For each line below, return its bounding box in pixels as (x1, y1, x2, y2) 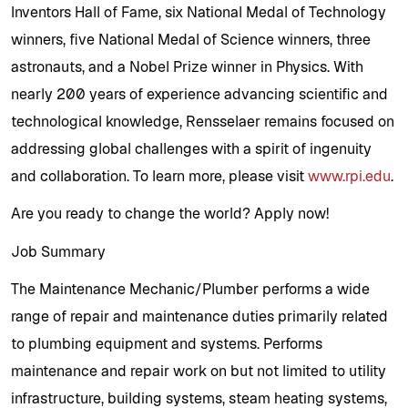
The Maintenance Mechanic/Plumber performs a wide (11, 279, 370, 299)
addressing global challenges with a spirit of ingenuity (11, 139, 372, 159)
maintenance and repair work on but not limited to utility (11, 361, 386, 381)
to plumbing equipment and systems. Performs (11, 333, 322, 353)
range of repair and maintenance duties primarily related (11, 306, 388, 326)
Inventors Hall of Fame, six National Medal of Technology (11, 3, 386, 23)
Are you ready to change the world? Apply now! (11, 204, 329, 224)
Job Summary (11, 241, 106, 261)
